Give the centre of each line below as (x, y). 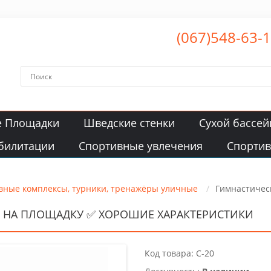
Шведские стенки (129, 123)
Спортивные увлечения (141, 146)
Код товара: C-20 (179, 253)
